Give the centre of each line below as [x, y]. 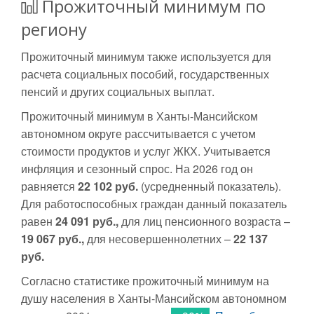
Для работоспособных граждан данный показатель [154, 204]
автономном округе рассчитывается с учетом [138, 134]
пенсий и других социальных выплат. [118, 91]
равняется [49, 186]
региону [54, 29]
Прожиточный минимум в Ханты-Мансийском [139, 116]
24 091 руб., [87, 221]
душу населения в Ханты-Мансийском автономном [154, 298]
